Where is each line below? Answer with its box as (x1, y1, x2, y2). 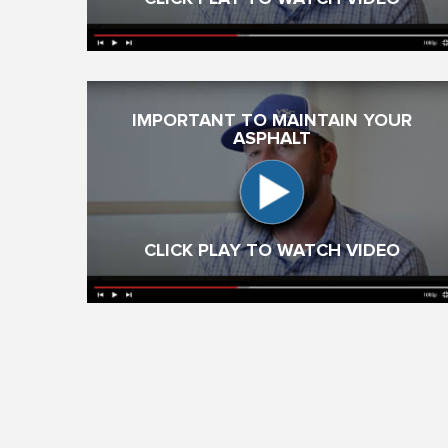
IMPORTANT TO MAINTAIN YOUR (132, 112, 412, 130)
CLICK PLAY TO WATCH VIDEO (144, 242, 400, 260)
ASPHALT (233, 130, 311, 148)
